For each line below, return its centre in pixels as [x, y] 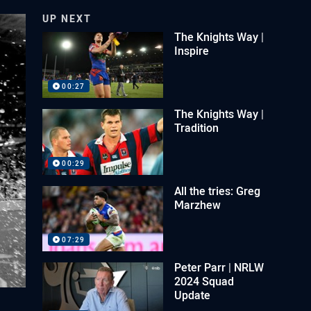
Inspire [192, 51]
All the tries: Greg [218, 191]
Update [193, 295]
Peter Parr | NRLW [219, 268]
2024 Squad [204, 281]
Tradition [197, 127]
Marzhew [198, 204]
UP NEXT [67, 18]
